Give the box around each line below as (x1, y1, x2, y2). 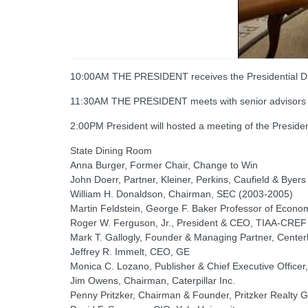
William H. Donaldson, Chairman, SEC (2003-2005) (70, 188, 293, 200)
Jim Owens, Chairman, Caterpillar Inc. (70, 275, 235, 287)
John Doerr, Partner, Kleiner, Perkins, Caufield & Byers (70, 174, 306, 186)
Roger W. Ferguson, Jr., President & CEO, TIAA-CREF (70, 217, 307, 229)
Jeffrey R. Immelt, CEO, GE (70, 246, 190, 258)
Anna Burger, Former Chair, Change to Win (70, 159, 258, 171)
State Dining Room (70, 145, 152, 157)
